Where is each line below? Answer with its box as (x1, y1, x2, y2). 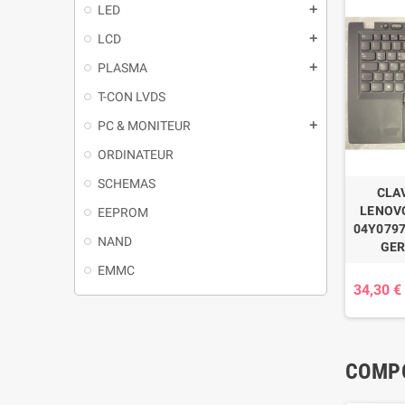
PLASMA (98, 60, 147, 75)
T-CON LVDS (98, 89, 165, 104)
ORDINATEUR (98, 146, 174, 162)
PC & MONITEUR (98, 118, 191, 133)
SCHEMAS (98, 175, 155, 191)
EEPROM (98, 204, 148, 220)
